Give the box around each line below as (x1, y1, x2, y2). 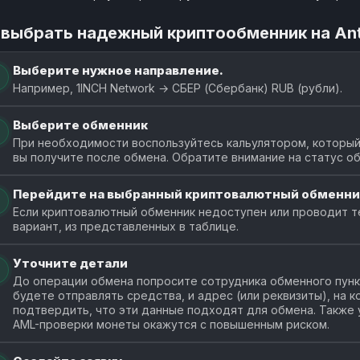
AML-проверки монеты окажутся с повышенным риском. (13, 317, 329, 331)
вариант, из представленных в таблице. (13, 219, 239, 233)
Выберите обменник (13, 117, 148, 133)
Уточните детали (13, 255, 128, 271)
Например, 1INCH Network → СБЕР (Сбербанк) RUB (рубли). (13, 80, 342, 95)
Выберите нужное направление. (13, 62, 223, 78)
